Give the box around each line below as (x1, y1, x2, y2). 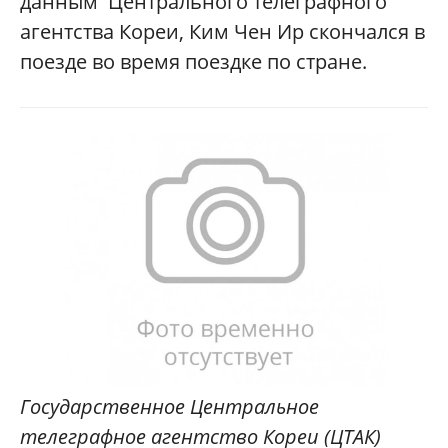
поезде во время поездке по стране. (20, 48, 367, 76)
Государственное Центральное (20, 392, 319, 420)
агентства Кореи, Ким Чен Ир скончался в (20, 18, 425, 46)
